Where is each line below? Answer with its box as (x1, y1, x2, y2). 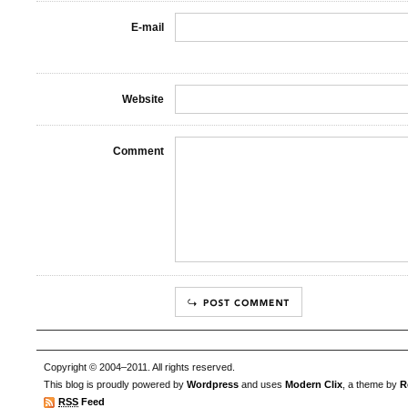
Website (122, 93, 164, 106)
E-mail (131, 21, 164, 34)
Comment (113, 145, 164, 158)
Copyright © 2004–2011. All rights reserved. (44, 362, 235, 372)
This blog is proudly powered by (44, 379, 187, 391)
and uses (239, 379, 285, 391)
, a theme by (342, 379, 400, 391)
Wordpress (187, 379, 239, 391)
